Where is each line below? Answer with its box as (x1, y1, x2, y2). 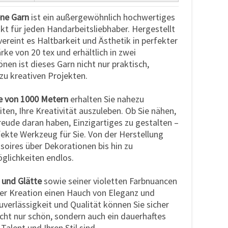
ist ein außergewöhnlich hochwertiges (29, 11, 175, 23)
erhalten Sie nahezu (68, 93, 144, 105)
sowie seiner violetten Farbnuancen (42, 175, 177, 187)
